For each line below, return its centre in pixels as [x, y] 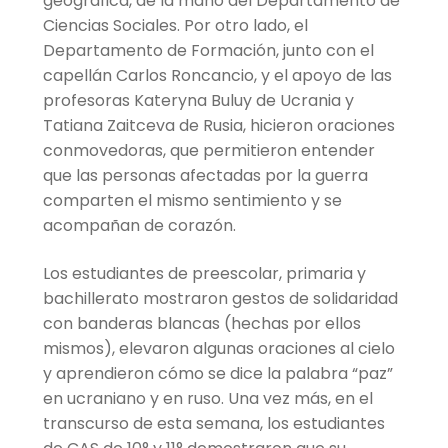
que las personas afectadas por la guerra [205, 175]
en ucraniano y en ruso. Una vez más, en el [207, 398]
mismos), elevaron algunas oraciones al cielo [218, 348]
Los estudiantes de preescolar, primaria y [204, 273]
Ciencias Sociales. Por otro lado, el [175, 25]
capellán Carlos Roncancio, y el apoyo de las [217, 75]
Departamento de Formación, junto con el [208, 50]
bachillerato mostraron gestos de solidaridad [220, 298]
